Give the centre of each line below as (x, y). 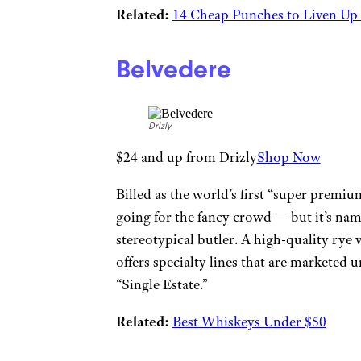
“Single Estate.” (163, 284)
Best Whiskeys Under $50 (249, 321)
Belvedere (173, 70)
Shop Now (288, 157)
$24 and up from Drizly (186, 157)
